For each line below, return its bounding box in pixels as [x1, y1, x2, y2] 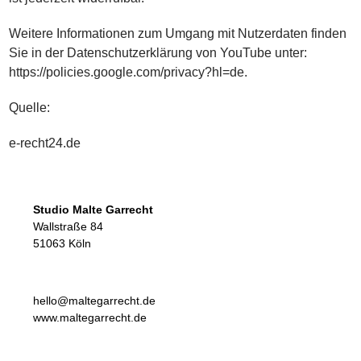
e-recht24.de [9, 136, 81, 150]
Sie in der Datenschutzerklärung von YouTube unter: [9, 46, 308, 60]
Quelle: [9, 101, 51, 114]
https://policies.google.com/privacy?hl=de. [9, 65, 248, 79]
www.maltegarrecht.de [32, 311, 147, 324]
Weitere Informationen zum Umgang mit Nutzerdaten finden [9, 27, 347, 40]
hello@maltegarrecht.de [32, 294, 156, 307]
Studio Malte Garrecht [32, 203, 153, 216]
